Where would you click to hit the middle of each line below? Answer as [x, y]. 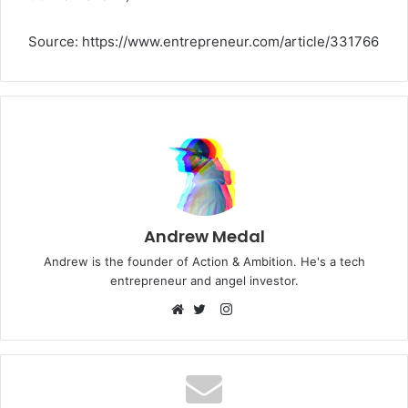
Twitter [226, 331]
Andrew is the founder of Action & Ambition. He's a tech [204, 261]
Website [207, 331]
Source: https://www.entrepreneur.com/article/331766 [204, 41]
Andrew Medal [204, 236]
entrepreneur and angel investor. [204, 280]
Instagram [263, 309]
